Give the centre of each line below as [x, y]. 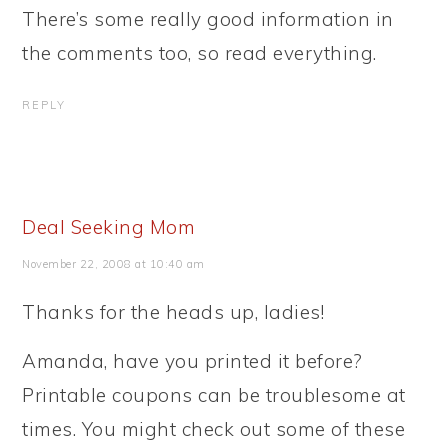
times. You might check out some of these [214, 429]
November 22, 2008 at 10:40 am [113, 264]
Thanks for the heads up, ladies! [173, 312]
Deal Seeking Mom [109, 227]
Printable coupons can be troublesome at [214, 395]
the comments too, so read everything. [199, 53]
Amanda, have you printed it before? [192, 361]
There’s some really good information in [208, 19]
